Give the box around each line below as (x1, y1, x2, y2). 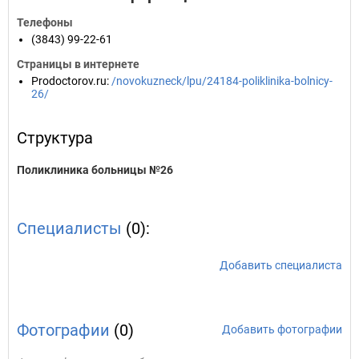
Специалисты (17, 219, 122, 238)
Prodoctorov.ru (31, 75, 107, 87)
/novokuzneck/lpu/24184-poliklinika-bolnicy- (111, 75, 333, 87)
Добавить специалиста (220, 259, 342, 272)
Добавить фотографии (222, 323, 342, 336)
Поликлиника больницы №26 (17, 163, 173, 176)
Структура (17, 128, 93, 147)
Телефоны (17, 16, 73, 29)
